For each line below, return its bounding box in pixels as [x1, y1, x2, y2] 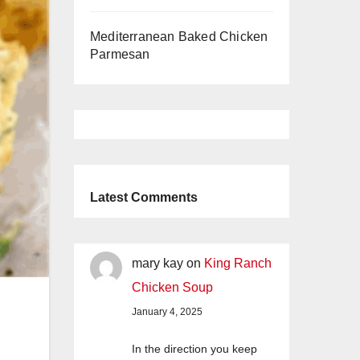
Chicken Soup [132, 280, 213, 295]
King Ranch [204, 256, 272, 271]
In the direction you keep [132, 342, 257, 356]
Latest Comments [90, 190, 198, 205]
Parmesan [90, 47, 150, 62]
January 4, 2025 [132, 306, 202, 318]
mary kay [132, 256, 183, 271]
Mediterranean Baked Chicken [90, 30, 268, 44]
